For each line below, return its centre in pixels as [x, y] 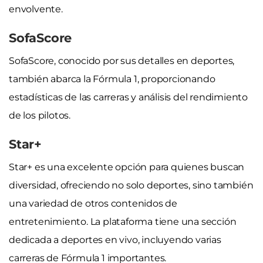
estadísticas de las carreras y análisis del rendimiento [128, 97]
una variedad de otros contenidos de [93, 203]
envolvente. [36, 9]
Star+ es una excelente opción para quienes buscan [127, 167]
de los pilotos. [40, 115]
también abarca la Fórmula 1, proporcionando [112, 79]
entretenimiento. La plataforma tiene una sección [123, 221]
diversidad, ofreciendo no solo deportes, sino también [131, 185]
